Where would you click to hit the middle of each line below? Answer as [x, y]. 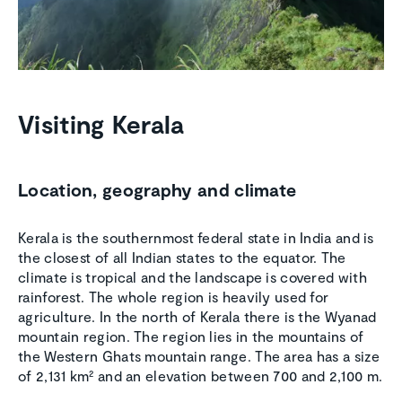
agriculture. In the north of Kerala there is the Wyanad [197, 317]
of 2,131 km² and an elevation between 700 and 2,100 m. [201, 376]
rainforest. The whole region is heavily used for [174, 297]
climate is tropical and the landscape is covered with [192, 277]
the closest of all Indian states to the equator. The [182, 258]
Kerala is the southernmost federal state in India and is [196, 238]
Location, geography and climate [157, 190]
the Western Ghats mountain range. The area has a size [199, 356]
